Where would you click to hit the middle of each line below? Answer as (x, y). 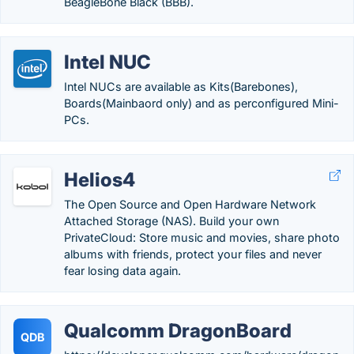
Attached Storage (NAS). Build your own (171, 221)
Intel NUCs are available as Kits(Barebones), (181, 87)
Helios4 (100, 180)
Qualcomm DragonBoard (178, 331)
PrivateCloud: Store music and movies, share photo (202, 237)
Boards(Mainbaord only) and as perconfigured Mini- (201, 103)
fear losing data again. (122, 271)
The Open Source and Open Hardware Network (190, 204)
